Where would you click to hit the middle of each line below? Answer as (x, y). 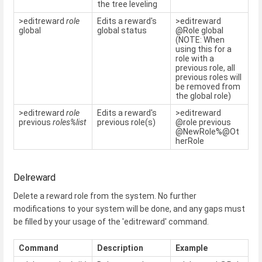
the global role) (203, 96)
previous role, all (205, 68)
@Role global (199, 30)
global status (122, 30)
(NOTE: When (200, 39)
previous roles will (208, 77)
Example (192, 248)
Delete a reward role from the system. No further (105, 196)
